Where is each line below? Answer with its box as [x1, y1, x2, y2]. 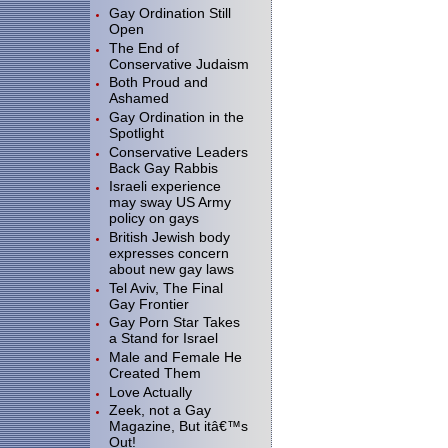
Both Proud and [109, 74, 208, 91]
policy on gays [109, 210, 199, 227]
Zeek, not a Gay [109, 402, 211, 419]
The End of [109, 39, 179, 56]
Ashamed [109, 90, 169, 107]
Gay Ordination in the [109, 109, 244, 126]
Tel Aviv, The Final [109, 279, 223, 296]
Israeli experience [109, 178, 221, 195]
